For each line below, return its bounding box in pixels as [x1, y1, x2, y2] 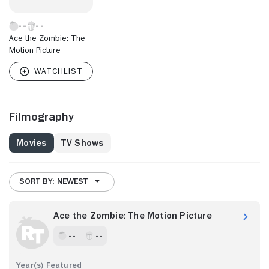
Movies [16, 138, 47, 148]
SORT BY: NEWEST [19, 177, 88, 186]
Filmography [9, 110, 74, 122]
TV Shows [61, 138, 104, 148]
